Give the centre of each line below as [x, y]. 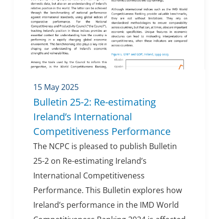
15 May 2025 [56, 87]
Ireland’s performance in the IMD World [106, 205]
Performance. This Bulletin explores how [108, 190]
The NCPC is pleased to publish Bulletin [105, 146]
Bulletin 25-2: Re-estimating [95, 102]
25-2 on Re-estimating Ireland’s [90, 161]
